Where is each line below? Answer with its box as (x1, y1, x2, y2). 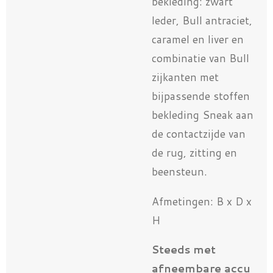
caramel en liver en (152, 32, 244, 48)
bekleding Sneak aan (152, 107, 253, 123)
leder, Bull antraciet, (152, 13, 252, 29)
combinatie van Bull (152, 51, 249, 66)
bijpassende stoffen (152, 88, 250, 104)
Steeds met (152, 242, 216, 258)
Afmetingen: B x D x (152, 193, 252, 209)
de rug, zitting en (152, 145, 237, 161)
